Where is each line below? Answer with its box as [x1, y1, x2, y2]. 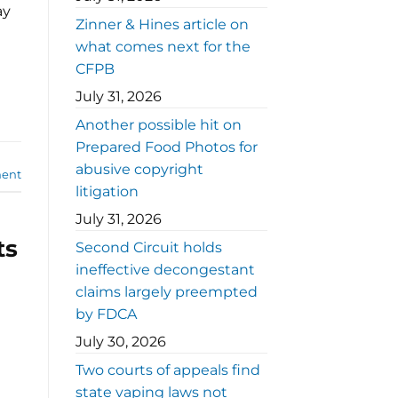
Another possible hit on [75, 116, 242, 134]
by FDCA [75, 306, 137, 323]
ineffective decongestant [75, 261, 255, 279]
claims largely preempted [75, 283, 258, 301]
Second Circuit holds [75, 239, 222, 257]
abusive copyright [75, 161, 203, 179]
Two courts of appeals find [75, 362, 260, 379]
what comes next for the [75, 38, 251, 56]
